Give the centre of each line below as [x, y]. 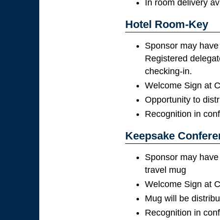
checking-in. [168, 71]
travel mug [165, 170]
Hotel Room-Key [167, 24]
